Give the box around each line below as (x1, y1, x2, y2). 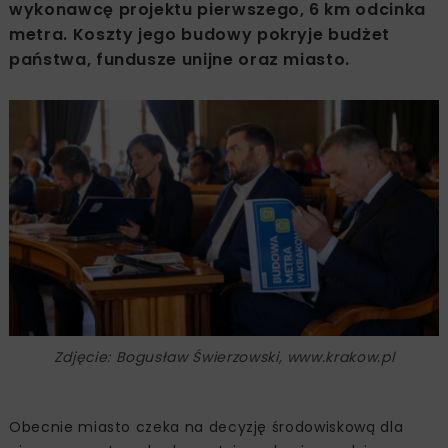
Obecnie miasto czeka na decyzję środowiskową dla (9, 417, 404, 438)
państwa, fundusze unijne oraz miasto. (9, 48, 351, 72)
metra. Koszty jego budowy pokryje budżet (9, 23, 390, 47)
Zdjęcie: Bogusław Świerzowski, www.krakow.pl (53, 347, 395, 368)
